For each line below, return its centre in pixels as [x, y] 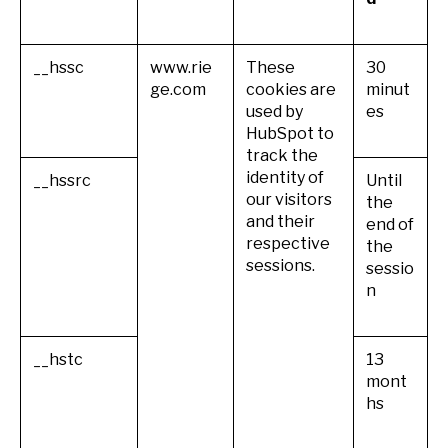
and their [280, 221]
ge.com [178, 89]
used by [274, 111]
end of [390, 224]
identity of [285, 177]
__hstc [58, 359]
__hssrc [62, 180]
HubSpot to [290, 133]
